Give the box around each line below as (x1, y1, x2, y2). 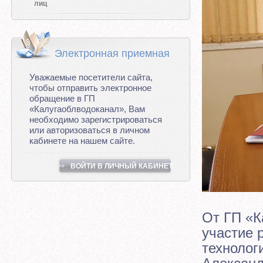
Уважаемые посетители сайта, (29, 72, 153, 82)
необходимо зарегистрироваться (29, 114, 162, 124)
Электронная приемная (55, 48, 170, 59)
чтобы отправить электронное (29, 83, 151, 93)
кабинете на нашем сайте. (29, 136, 135, 146)
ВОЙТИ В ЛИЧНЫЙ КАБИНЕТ (70, 162, 173, 170)
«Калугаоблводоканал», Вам (29, 104, 145, 114)
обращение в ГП (29, 93, 95, 103)
